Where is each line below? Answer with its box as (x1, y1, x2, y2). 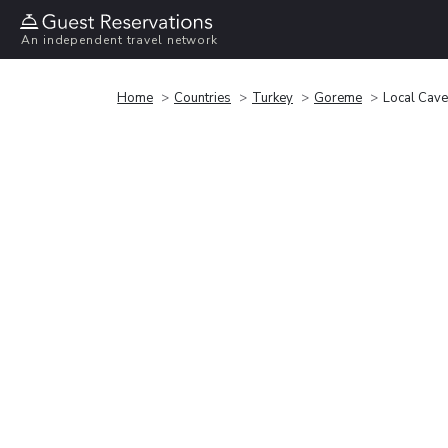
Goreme (314, 88, 362, 107)
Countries (174, 88, 231, 107)
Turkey (252, 88, 293, 107)
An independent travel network (21, 32, 219, 49)
